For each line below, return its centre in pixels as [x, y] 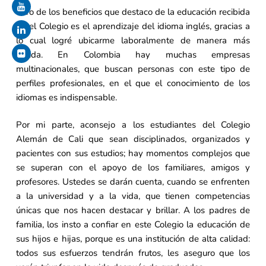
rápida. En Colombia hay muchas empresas [133, 54]
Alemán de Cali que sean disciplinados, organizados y [133, 139]
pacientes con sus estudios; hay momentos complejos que [133, 153]
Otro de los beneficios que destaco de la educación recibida [133, 12]
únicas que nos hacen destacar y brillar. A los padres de [133, 210]
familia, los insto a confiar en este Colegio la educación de [133, 225]
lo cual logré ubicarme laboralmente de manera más [133, 40]
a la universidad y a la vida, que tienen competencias [133, 196]
